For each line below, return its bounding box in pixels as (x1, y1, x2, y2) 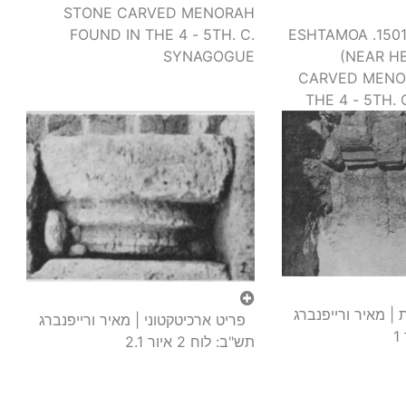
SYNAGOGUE (163, 47, 255, 66)
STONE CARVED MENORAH (63, 4, 255, 23)
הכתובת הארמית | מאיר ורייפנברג (293, 305, 385, 324)
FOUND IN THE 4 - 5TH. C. (70, 25, 255, 44)
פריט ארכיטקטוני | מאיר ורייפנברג (39, 311, 130, 330)
